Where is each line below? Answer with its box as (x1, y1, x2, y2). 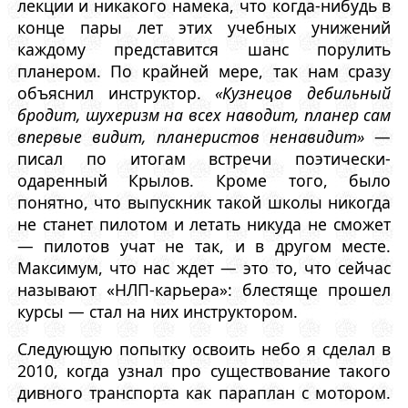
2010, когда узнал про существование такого (16, 360, 392, 382)
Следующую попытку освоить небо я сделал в (16, 338, 392, 361)
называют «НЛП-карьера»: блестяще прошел (16, 278, 392, 301)
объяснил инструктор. (16, 81, 216, 104)
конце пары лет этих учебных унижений (16, 15, 392, 38)
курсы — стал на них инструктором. (16, 300, 298, 322)
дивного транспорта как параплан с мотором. (16, 382, 392, 404)
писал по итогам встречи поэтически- (16, 147, 392, 169)
